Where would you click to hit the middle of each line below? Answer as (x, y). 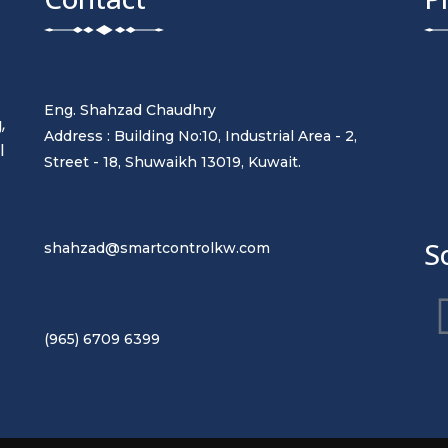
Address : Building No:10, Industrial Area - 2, (200, 135)
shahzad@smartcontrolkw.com (156, 248)
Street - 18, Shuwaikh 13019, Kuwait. (172, 161)
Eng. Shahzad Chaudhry (129, 109)
